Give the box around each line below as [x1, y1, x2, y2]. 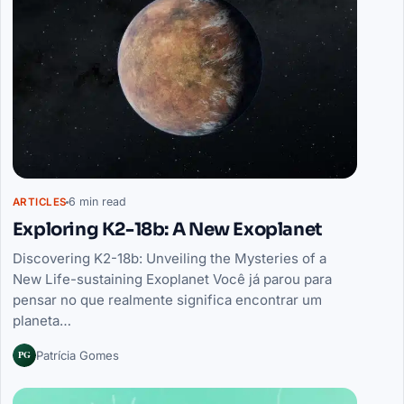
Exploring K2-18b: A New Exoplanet [12, 217, 323, 241]
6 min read [69, 195, 127, 209]
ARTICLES [12, 195, 67, 208]
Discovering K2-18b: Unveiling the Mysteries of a [12, 249, 326, 267]
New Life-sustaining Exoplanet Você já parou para [12, 270, 332, 288]
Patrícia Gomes [35, 347, 119, 363]
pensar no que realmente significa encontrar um [12, 290, 322, 308]
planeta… [12, 311, 71, 329]
